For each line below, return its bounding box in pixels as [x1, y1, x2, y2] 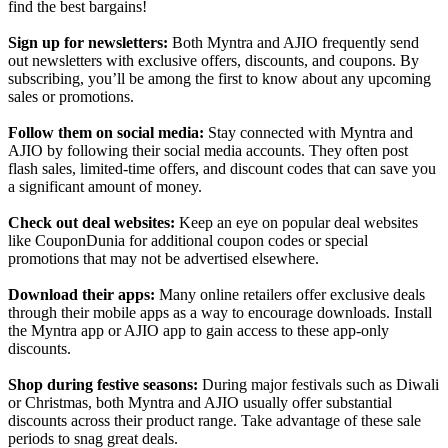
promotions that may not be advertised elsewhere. [8, 250, 319, 268]
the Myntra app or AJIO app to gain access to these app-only [8, 322, 389, 340]
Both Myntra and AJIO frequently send [168, 34, 419, 52]
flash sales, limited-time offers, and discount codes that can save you [8, 160, 436, 178]
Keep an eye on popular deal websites [175, 214, 418, 232]
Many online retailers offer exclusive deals [155, 286, 425, 304]
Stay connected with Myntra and [204, 124, 413, 142]
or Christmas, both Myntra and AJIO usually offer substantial [8, 394, 392, 412]
